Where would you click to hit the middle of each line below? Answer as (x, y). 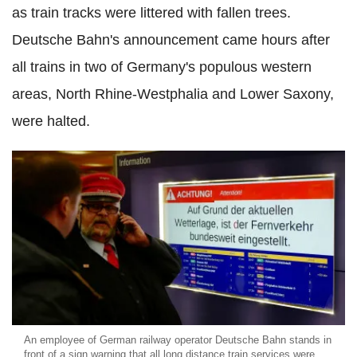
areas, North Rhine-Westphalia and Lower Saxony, (173, 94)
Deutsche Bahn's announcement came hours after (171, 40)
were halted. (51, 122)
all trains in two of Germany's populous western (162, 67)
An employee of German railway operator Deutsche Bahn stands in (178, 339)
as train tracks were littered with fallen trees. (151, 13)
